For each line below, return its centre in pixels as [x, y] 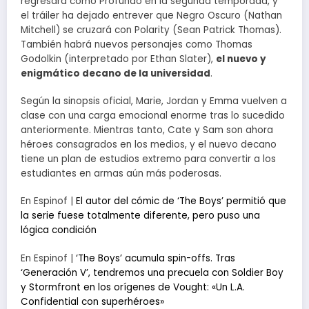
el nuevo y [241, 59]
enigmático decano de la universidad [116, 73]
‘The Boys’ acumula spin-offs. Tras [156, 258]
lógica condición [59, 230]
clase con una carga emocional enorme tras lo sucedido [153, 116]
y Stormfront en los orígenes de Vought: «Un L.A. [133, 287]
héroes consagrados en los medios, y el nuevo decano [149, 145]
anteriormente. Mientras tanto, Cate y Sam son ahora [147, 130]
